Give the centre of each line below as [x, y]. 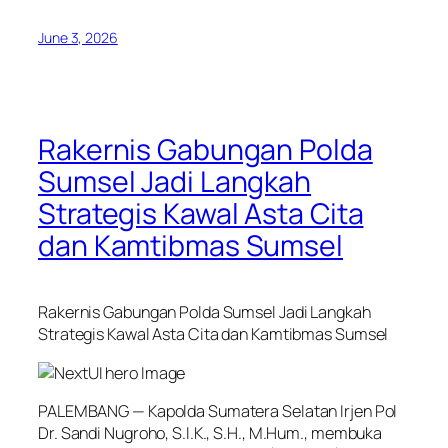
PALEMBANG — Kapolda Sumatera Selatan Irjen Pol [218, 410]
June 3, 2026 [78, 38]
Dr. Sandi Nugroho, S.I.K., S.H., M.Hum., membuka [210, 432]
